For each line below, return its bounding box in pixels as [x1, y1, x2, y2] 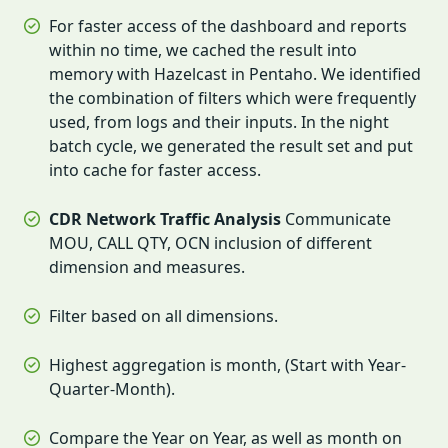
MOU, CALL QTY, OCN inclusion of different [49, 231, 372, 254]
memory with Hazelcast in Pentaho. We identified [49, 62, 421, 85]
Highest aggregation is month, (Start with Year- [49, 353, 406, 376]
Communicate [281, 207, 391, 230]
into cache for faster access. [49, 158, 261, 181]
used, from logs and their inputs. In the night [49, 110, 389, 133]
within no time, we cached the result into [49, 38, 357, 61]
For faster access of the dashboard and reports [49, 14, 407, 37]
